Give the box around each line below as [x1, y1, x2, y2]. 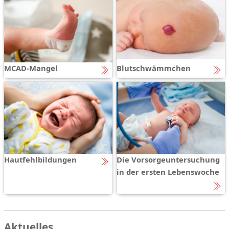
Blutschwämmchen [117, 63, 191, 74]
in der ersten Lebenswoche [117, 167, 219, 177]
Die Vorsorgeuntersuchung [117, 154, 220, 165]
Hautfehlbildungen [4, 154, 77, 165]
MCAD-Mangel [4, 63, 58, 74]
